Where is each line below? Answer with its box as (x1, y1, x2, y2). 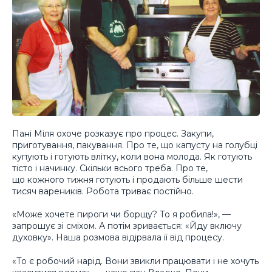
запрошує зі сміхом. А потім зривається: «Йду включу (12, 220, 242, 232)
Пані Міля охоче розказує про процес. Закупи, (12, 127, 214, 139)
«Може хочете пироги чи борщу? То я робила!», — (12, 209, 231, 220)
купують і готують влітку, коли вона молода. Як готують (12, 151, 252, 162)
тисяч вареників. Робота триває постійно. (12, 185, 194, 197)
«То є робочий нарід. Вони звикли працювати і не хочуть (12, 255, 259, 267)
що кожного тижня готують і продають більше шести (12, 174, 243, 185)
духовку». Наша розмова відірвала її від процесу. (12, 232, 224, 243)
